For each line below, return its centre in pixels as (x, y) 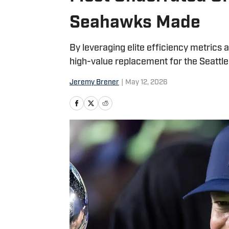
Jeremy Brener (94, 83)
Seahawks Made (135, 23)
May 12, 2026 (146, 83)
